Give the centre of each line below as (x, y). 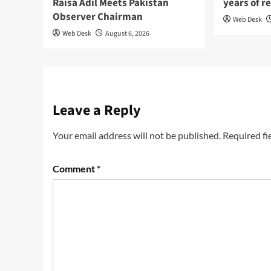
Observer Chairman (98, 17)
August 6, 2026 (127, 34)
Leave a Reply (97, 111)
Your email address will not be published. (137, 135)
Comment (75, 169)
